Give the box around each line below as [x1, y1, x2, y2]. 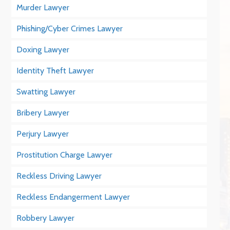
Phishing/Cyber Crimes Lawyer [16, 24, 123, 33]
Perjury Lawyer [16, 129, 69, 139]
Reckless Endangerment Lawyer [16, 192, 130, 202]
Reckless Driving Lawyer [16, 171, 102, 181]
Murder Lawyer [16, 3, 70, 12]
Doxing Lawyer [16, 45, 70, 54]
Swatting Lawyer [16, 87, 76, 97]
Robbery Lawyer [16, 213, 75, 223]
